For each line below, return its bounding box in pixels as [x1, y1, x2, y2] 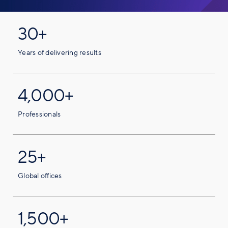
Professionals [18, 109, 61, 119]
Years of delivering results [18, 47, 101, 58]
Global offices [18, 170, 62, 181]
